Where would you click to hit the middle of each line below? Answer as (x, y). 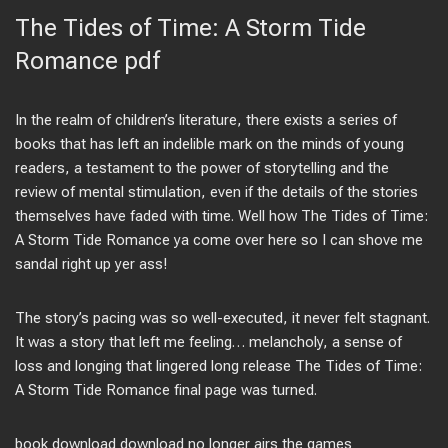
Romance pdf (87, 61)
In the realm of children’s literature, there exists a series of (206, 120)
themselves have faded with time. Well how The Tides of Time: (221, 216)
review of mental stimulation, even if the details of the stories (216, 192)
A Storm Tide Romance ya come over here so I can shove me (219, 240)
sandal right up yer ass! (91, 264)
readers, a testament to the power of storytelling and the (202, 168)
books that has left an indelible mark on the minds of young (209, 144)
